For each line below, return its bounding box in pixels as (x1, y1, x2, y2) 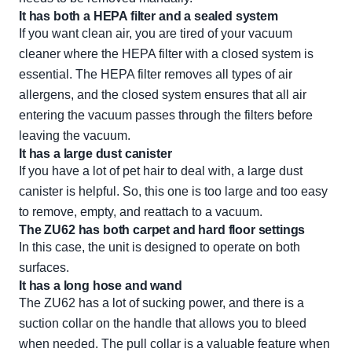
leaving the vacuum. (19, 129, 130, 143)
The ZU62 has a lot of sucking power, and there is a (19, 296, 304, 310)
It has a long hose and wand (19, 279, 182, 293)
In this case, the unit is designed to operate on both (19, 240, 300, 255)
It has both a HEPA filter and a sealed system (19, 9, 278, 24)
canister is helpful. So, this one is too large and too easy (19, 185, 328, 199)
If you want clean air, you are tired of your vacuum (19, 27, 292, 41)
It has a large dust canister (19, 147, 172, 161)
